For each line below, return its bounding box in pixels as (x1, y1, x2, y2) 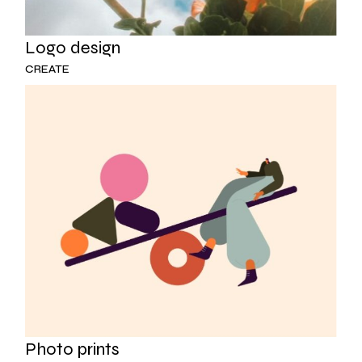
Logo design (25, 37, 121, 59)
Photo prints (25, 338, 120, 360)
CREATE (25, 61, 70, 76)
